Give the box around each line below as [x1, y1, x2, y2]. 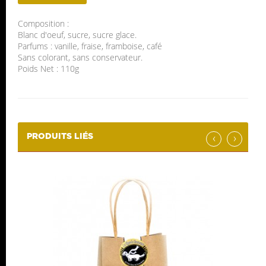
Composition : [18, 18, 69, 30]
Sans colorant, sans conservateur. [18, 52, 142, 64]
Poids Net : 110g [18, 63, 79, 75]
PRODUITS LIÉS [27, 132, 93, 141]
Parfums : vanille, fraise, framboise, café [18, 40, 162, 52]
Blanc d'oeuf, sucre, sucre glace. [18, 29, 137, 41]
